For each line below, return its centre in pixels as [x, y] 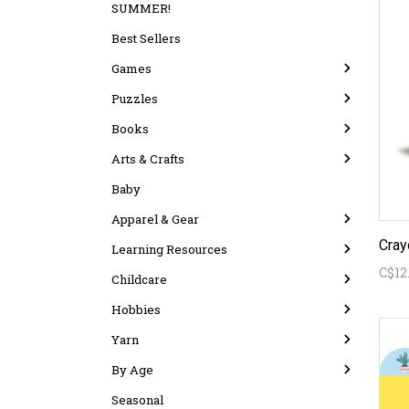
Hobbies [136, 309]
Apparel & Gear [155, 219]
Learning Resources [169, 249]
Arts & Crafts [148, 159]
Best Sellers [146, 38]
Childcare [139, 279]
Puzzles [135, 99]
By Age [132, 370]
